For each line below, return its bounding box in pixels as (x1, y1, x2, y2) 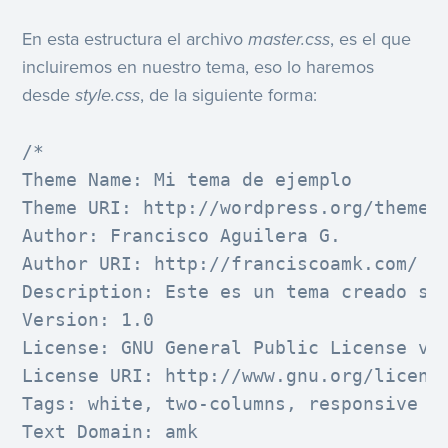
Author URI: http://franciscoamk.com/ (22, 253, 419, 275)
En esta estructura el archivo (22, 28, 249, 51)
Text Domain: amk (22, 421, 199, 443)
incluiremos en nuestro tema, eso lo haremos (22, 56, 375, 79)
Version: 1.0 (22, 309, 155, 331)
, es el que (330, 28, 412, 51)
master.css (248, 28, 331, 51)
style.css (75, 84, 141, 107)
